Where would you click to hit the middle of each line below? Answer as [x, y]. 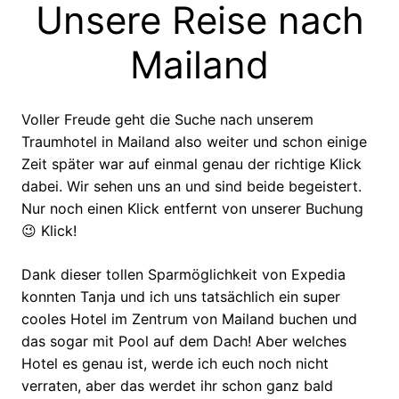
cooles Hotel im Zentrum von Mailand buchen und [189, 318]
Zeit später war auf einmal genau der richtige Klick [191, 163]
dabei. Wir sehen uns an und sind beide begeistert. [191, 186]
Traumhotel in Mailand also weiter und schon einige [194, 141]
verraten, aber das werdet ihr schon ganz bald [177, 385]
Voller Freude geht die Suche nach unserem [167, 119]
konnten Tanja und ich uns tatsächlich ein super [181, 296]
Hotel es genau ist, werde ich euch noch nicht [175, 363]
